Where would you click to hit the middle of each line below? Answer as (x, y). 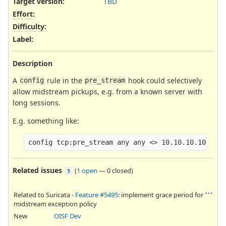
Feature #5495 (97, 194)
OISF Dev (67, 216)
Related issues (37, 170)
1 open (87, 170)
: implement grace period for (161, 194)
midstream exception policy (55, 204)
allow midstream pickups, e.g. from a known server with (107, 91)
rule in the (64, 80)
